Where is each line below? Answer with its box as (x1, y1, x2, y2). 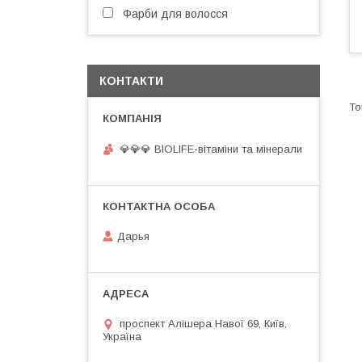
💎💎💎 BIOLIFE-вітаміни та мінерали (120, 142, 302, 155)
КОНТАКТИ (99, 74, 163, 87)
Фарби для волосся (123, 7, 228, 20)
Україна (103, 330, 141, 343)
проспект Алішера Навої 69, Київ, (120, 318, 287, 330)
